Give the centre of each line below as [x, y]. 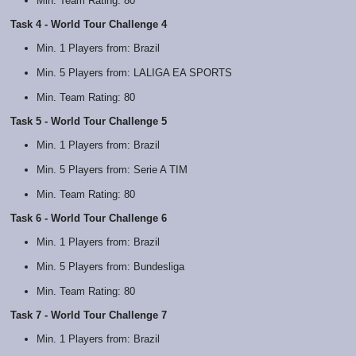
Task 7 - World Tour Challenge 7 [89, 315]
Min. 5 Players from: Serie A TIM [112, 169]
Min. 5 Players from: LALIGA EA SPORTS [134, 72]
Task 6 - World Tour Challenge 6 [89, 218]
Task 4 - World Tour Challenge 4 [89, 24]
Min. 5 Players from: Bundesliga [110, 266]
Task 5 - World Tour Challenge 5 [89, 121]
